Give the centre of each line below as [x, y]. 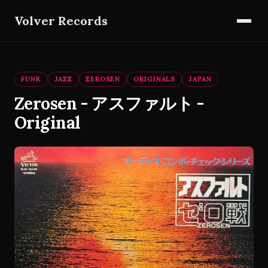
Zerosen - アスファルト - [109, 103]
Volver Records [61, 20]
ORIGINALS [155, 79]
